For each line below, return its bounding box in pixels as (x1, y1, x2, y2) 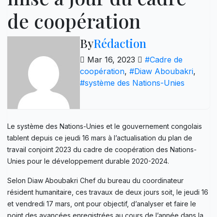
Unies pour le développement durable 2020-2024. (7, 156, 169, 165)
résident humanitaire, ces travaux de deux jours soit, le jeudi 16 (7, 187, 208, 196)
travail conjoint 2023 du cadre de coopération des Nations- (7, 145, 197, 154)
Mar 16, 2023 (85, 54, 138, 64)
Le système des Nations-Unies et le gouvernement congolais (7, 122, 202, 130)
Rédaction (93, 35, 146, 51)
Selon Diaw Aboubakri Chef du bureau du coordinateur (7, 176, 184, 185)
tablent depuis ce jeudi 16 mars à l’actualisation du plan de (7, 133, 192, 142)
